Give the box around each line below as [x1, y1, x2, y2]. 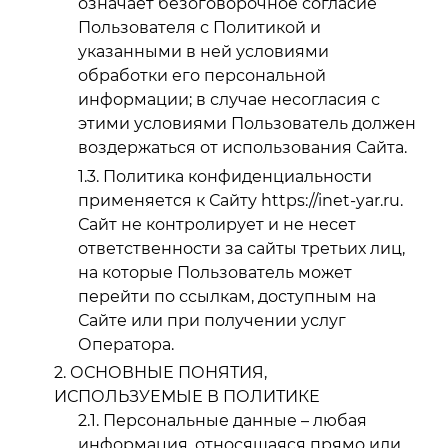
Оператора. [78, 334, 174, 354]
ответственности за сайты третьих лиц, [78, 238, 405, 258]
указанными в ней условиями [78, 41, 329, 61]
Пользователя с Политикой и [78, 17, 321, 37]
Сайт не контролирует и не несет [78, 214, 356, 234]
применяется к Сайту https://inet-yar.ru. [78, 190, 403, 210]
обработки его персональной [78, 65, 326, 85]
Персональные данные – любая [103, 411, 367, 431]
